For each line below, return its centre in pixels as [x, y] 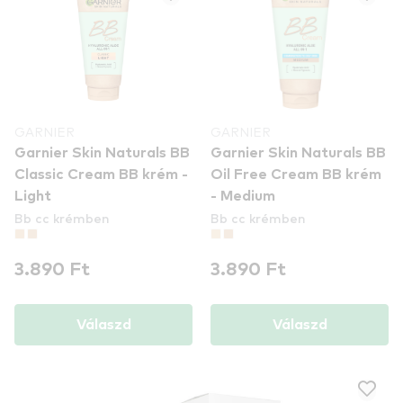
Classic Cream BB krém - [101, 175]
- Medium [243, 196]
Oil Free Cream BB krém [296, 175]
